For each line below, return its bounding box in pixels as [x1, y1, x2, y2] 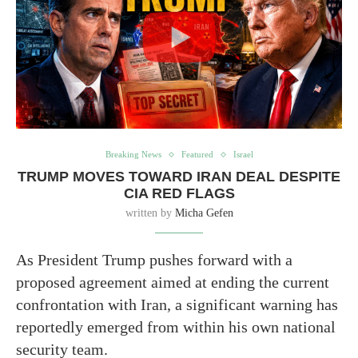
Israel [233, 149, 253, 160]
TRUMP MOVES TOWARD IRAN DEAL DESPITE [18, 169, 340, 185]
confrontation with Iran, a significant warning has [16, 296, 338, 314]
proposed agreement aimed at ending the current [16, 273, 329, 292]
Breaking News [105, 149, 161, 160]
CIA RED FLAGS [123, 185, 235, 202]
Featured [181, 149, 213, 160]
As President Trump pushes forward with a [16, 251, 292, 269]
